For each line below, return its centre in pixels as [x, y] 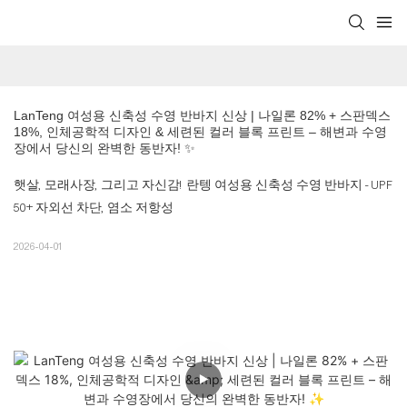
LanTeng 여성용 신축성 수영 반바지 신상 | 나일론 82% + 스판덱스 [202, 116]
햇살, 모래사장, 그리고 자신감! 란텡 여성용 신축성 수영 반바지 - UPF [203, 186]
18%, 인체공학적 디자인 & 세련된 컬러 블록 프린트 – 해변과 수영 [200, 132]
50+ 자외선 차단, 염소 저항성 [94, 208]
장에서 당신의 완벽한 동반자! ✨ [104, 149]
